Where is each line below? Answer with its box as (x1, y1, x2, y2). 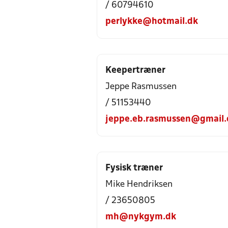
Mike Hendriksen (105, 180, 173, 189)
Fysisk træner (105, 164, 163, 173)
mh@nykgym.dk (105, 213, 176, 221)
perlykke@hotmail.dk (105, 17, 198, 26)
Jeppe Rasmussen (105, 82, 177, 91)
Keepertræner (105, 66, 165, 75)
